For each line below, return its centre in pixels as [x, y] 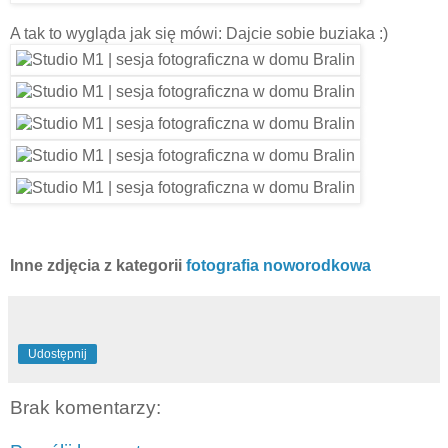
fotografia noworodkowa [276, 265]
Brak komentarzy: [85, 407]
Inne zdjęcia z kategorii [96, 265]
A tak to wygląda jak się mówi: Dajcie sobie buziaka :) [199, 34]
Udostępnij [57, 353]
